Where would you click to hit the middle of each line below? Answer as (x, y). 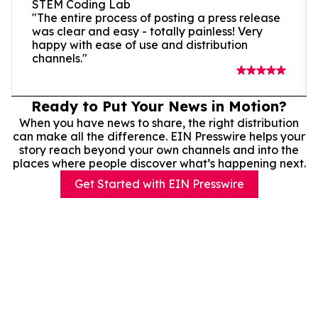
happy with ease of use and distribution (140, 44)
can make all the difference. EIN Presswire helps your (159, 136)
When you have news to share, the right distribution (159, 122)
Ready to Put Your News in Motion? (159, 106)
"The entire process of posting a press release (156, 17)
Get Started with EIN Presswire (159, 183)
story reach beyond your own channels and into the (159, 149)
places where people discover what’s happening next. (159, 163)
